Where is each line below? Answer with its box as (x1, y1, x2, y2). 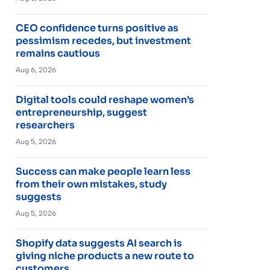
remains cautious (15, 46, 100, 60)
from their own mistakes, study (15, 177, 167, 190)
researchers (15, 118, 75, 131)
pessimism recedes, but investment (15, 34, 191, 47)
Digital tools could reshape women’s (15, 93, 194, 106)
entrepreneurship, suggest (15, 105, 147, 119)
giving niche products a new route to (15, 249, 194, 262)
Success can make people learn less (15, 165, 190, 178)
